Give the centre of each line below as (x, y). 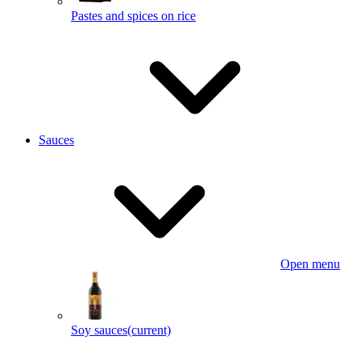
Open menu (310, 264)
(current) (149, 330)
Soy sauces (99, 330)
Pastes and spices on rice (133, 16)
